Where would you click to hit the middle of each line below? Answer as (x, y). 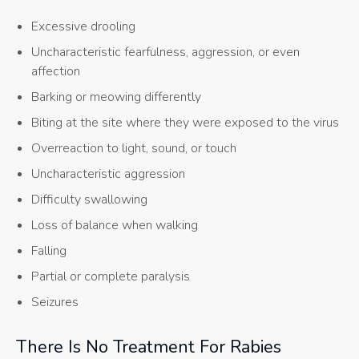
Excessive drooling (84, 27)
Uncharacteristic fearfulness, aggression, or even (166, 52)
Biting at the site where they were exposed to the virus (186, 123)
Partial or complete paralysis (111, 277)
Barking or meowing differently (117, 97)
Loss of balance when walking (115, 226)
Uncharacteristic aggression (109, 174)
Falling (49, 251)
